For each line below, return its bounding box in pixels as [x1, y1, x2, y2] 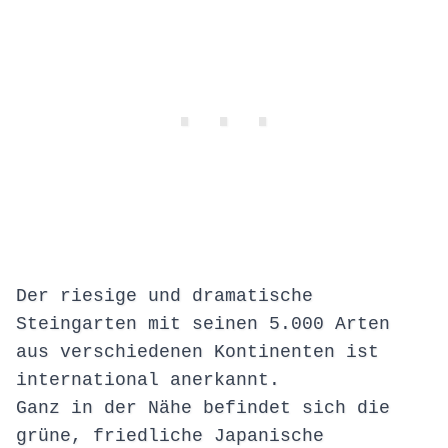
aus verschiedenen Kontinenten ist [16, 342, 379, 363]
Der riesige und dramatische [16, 286, 313, 307]
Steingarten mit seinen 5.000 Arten [16, 314, 390, 335]
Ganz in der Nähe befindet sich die [16, 398, 390, 419]
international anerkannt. [16, 370, 280, 391]
